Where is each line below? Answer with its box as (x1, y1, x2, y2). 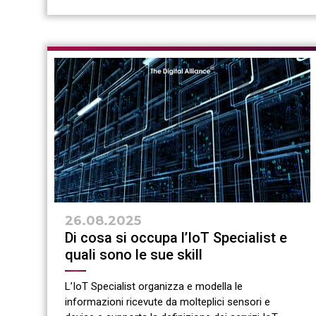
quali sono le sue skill (65, 245, 202, 263)
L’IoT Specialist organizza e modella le (65, 279, 243, 293)
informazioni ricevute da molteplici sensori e (65, 295, 270, 308)
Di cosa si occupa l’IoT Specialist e (65, 229, 287, 246)
